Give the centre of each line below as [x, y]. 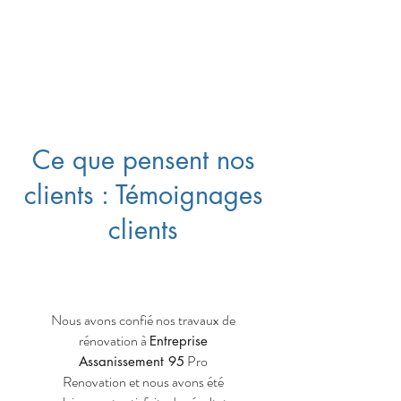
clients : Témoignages [143, 195]
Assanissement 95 [132, 361]
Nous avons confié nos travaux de [143, 320]
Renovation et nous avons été [143, 382]
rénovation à [114, 341]
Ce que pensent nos [143, 160]
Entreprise [179, 341]
